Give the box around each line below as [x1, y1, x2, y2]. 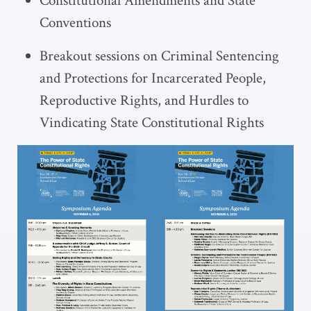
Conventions [40, 13, 111, 32]
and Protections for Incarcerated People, [40, 69, 266, 87]
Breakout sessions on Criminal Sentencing [40, 47, 279, 65]
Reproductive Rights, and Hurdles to [40, 91, 249, 110]
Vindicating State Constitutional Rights [40, 113, 264, 132]
